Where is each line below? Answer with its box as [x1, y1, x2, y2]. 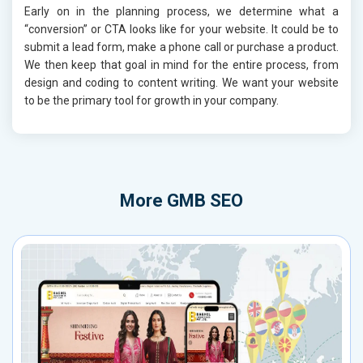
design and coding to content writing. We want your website [24, 76, 339, 90]
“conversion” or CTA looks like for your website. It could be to [24, 23, 339, 36]
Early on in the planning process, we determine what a [24, 5, 339, 19]
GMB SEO [167, 190, 243, 211]
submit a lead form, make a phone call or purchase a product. [24, 41, 339, 54]
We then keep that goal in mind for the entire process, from [24, 58, 339, 72]
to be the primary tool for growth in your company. [24, 94, 279, 108]
